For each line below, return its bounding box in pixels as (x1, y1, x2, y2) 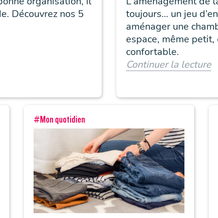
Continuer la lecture (126, 58, 211, 72)
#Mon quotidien (34, 114, 85, 125)
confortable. (126, 45, 179, 59)
